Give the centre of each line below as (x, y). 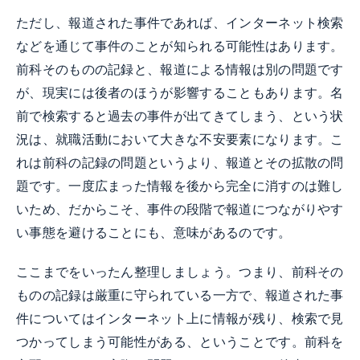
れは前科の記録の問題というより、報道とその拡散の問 (180, 163)
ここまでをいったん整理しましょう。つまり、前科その (180, 272)
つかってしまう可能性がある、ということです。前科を (180, 342)
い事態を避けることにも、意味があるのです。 (154, 233)
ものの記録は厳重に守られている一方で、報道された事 (180, 296)
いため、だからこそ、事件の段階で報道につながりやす (180, 210)
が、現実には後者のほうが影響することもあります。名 (180, 93)
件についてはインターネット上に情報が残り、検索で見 (180, 319)
